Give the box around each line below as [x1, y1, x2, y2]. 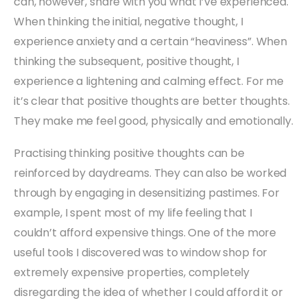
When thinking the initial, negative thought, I [14, 13, 243, 29]
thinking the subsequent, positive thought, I [14, 53, 239, 69]
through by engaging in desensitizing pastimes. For [14, 184, 280, 201]
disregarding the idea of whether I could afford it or [14, 284, 283, 300]
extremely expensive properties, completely [14, 264, 250, 280]
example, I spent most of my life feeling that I [14, 204, 252, 221]
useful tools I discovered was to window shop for [14, 244, 268, 260]
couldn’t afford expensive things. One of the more [14, 224, 277, 241]
